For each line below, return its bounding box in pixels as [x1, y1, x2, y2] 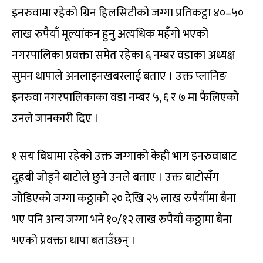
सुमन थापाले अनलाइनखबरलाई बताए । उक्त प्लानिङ [12, 66, 227, 87]
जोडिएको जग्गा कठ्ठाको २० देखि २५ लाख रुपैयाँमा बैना [12, 188, 236, 209]
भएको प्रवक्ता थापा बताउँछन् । [12, 231, 136, 251]
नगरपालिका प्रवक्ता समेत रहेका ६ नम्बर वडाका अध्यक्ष [12, 45, 235, 66]
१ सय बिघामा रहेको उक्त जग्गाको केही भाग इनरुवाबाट [12, 146, 237, 167]
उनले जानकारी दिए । [12, 109, 99, 129]
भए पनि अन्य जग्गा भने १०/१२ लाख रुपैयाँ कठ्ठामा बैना [12, 210, 232, 230]
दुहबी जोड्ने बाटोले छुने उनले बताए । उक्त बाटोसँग [12, 167, 219, 188]
